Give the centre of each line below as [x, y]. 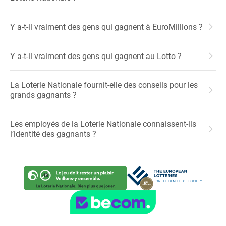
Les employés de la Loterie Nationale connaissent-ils [103, 123]
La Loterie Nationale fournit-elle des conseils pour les [104, 84]
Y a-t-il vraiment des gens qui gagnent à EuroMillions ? [106, 26]
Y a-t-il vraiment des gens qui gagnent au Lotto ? [96, 55]
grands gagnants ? [43, 95]
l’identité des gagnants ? [53, 133]
